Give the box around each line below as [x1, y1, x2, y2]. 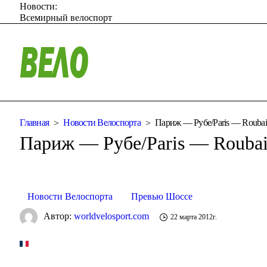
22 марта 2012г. [170, 213, 218, 222]
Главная [20, 117, 49, 128]
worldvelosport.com [74, 210, 150, 221]
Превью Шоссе [131, 191, 193, 201]
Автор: [44, 210, 74, 221]
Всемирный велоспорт [20, 12, 113, 23]
